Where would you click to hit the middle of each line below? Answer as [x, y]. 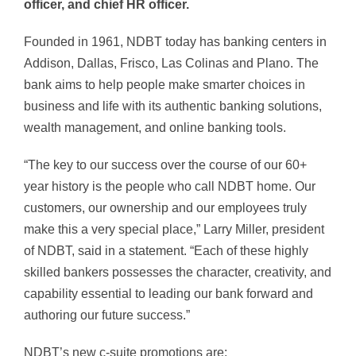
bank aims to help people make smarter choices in [164, 85]
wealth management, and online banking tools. [155, 128]
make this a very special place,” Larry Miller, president [174, 230]
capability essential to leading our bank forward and [168, 294]
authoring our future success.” [107, 315]
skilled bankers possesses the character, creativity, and [178, 273]
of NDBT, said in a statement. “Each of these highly [166, 251]
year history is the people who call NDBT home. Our [170, 187]
